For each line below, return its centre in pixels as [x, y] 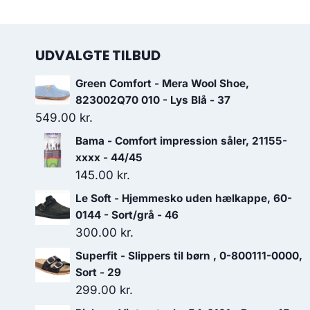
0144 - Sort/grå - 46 [127, 215]
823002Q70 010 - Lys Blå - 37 [153, 100]
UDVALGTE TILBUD [98, 56]
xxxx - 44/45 [109, 158]
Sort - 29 [98, 273]
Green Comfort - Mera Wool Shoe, [162, 84]
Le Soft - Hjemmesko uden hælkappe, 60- [184, 199]
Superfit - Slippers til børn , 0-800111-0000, [189, 256]
